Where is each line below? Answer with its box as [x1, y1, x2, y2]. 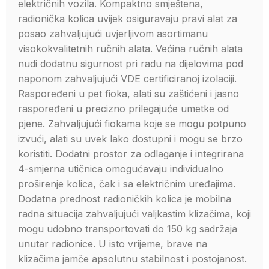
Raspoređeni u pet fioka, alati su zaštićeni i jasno [18, 88, 239, 100]
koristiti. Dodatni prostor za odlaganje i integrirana [18, 148, 244, 160]
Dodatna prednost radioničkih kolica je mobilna [18, 193, 231, 205]
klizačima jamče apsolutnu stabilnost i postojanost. [18, 253, 247, 265]
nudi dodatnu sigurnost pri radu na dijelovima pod [18, 58, 243, 70]
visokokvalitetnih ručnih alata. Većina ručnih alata [18, 43, 243, 55]
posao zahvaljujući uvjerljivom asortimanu [18, 28, 208, 40]
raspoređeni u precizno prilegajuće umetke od [18, 103, 229, 115]
